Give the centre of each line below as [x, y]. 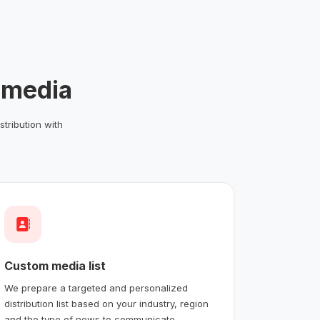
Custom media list [55, 265]
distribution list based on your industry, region [107, 303]
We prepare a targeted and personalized [96, 287]
